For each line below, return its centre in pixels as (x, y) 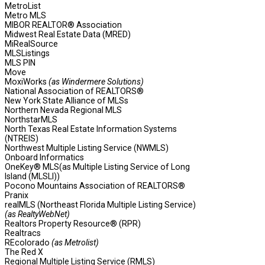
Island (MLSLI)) (32, 177)
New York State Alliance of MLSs (67, 101)
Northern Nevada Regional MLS (63, 110)
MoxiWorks (27, 82)
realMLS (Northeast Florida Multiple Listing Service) (100, 205)
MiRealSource (31, 44)
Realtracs (23, 233)
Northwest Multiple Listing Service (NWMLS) (87, 148)
